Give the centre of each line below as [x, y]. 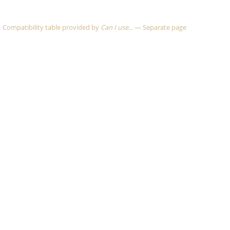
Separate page [165, 27]
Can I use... [117, 27]
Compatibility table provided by [52, 27]
